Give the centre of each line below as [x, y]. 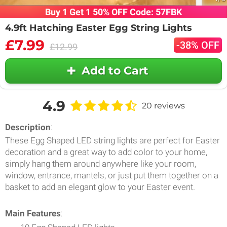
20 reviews [163, 106]
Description [28, 127]
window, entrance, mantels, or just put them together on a [112, 175]
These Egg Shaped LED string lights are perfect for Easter [112, 140]
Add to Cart [115, 71]
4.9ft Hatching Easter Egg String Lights [99, 28]
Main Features [33, 213]
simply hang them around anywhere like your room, [101, 163]
